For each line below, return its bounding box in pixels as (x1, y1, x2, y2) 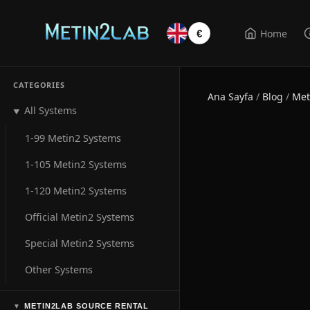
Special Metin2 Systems (25, 236, 135, 250)
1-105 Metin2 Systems (25, 157, 127, 171)
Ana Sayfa (208, 90, 253, 103)
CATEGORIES (13, 79, 65, 90)
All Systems (24, 103, 77, 117)
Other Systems (25, 262, 93, 276)
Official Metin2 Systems (25, 210, 135, 224)
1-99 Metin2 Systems (25, 131, 122, 145)
